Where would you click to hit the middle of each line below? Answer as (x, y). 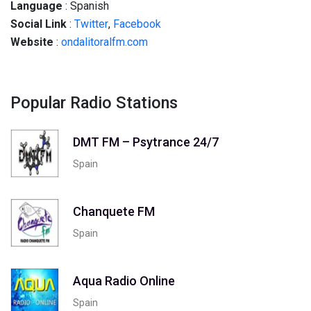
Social (26, 24)
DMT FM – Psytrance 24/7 (146, 142)
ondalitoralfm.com (104, 42)
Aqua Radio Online (124, 280)
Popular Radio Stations (94, 103)
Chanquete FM (114, 211)
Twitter (91, 24)
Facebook (137, 24)
